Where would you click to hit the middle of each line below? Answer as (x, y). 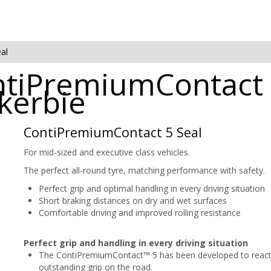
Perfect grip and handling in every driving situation (136, 243)
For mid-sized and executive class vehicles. (107, 152)
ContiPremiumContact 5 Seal (113, 132)
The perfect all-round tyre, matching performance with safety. (144, 170)
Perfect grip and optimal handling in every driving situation (152, 188)
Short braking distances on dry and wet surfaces (133, 200)
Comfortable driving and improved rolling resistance (140, 212)
